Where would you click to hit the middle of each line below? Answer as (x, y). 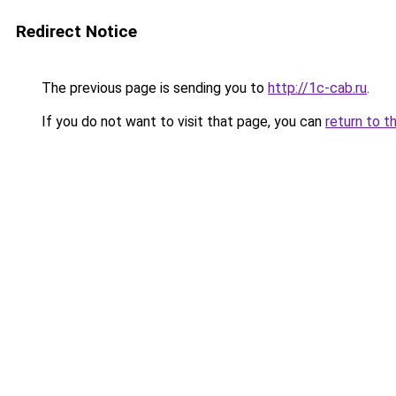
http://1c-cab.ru (317, 88)
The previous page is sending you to (153, 88)
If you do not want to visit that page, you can (182, 122)
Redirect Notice (76, 31)
